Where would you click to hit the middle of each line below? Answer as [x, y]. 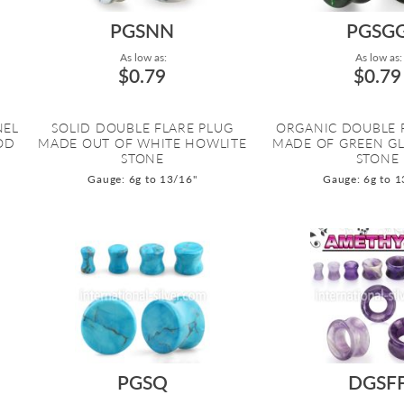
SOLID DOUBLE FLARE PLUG [142, 128]
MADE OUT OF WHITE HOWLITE [142, 143]
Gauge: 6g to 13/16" [142, 179]
